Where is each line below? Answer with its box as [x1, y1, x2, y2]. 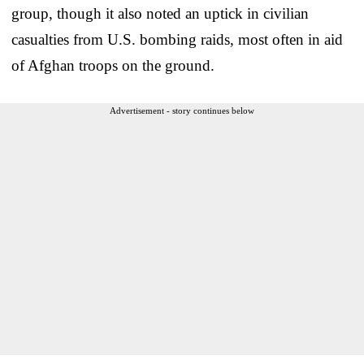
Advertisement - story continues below [110, 105, 254, 115]
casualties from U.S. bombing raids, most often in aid [11, 30, 343, 48]
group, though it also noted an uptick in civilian [11, 4, 309, 22]
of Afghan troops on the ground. [11, 56, 214, 74]
